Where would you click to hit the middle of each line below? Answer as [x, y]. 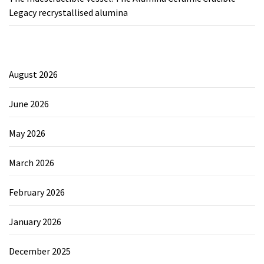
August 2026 [33, 74]
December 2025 [40, 251]
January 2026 [35, 221]
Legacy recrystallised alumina [68, 12]
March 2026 [32, 162]
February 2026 [37, 192]
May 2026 [27, 133]
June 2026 [29, 103]
